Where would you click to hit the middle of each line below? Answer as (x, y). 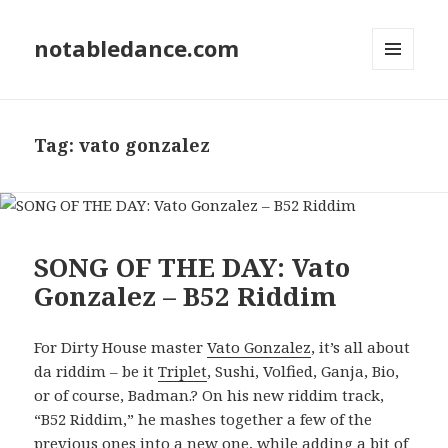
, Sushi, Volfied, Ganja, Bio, (303, 370)
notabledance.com (137, 48)
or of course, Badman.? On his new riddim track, (209, 394)
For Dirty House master (121, 346)
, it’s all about (361, 346)
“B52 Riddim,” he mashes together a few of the (203, 418)
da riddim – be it (96, 370)
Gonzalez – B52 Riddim (186, 295)
